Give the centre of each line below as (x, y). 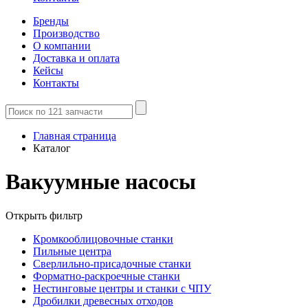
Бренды (51, 21)
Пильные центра (72, 251)
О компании (62, 46)
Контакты (56, 83)
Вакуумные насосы (101, 182)
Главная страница (75, 136)
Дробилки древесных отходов (103, 300)
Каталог (52, 148)
